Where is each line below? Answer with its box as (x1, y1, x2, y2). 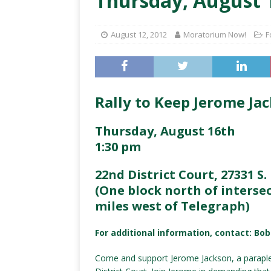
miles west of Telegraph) (95, 198, 250, 214)
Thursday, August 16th (95, 123, 235, 139)
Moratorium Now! (183, 29, 246, 40)
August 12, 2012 (111, 29, 167, 40)
